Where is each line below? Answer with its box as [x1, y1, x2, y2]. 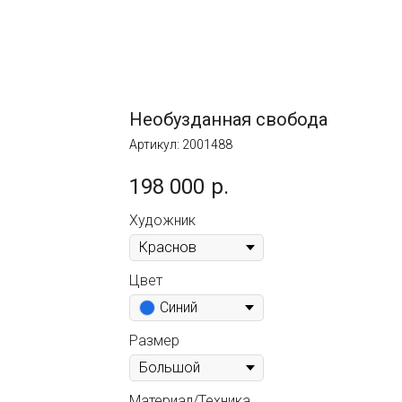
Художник [129, 211, 196, 229]
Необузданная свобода [129, 109, 328, 130]
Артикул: [129, 137, 182, 152]
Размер [129, 331, 179, 349]
